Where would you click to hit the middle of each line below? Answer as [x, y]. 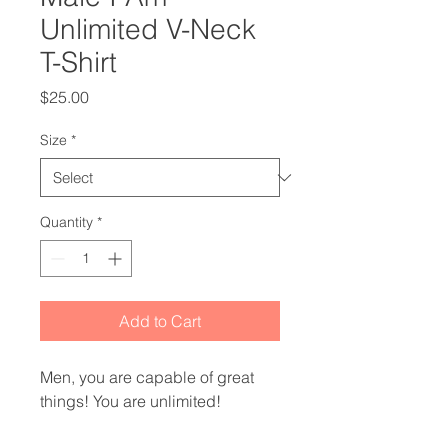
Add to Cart [160, 321]
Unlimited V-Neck [148, 29]
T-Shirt [78, 62]
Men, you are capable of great [147, 377]
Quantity [66, 222]
